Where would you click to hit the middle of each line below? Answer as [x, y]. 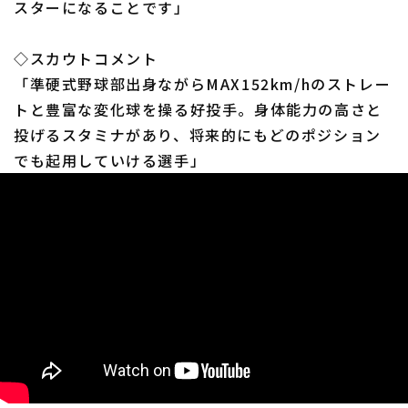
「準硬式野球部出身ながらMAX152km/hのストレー [203, 84]
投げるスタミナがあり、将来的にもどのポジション [198, 135]
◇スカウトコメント [86, 58]
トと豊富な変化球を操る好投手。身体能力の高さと [198, 109]
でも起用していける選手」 [110, 160]
